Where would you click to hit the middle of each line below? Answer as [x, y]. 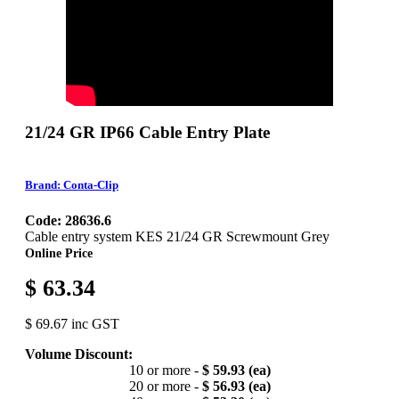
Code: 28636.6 [68, 220]
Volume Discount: [79, 354]
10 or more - [165, 370]
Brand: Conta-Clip [72, 185]
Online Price [59, 252]
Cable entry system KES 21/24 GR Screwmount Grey [177, 236]
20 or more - [165, 386]
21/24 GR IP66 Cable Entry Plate [147, 132]
